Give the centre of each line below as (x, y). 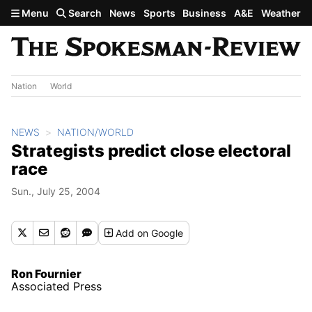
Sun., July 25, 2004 (56, 191)
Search (84, 13)
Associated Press (56, 286)
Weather (281, 13)
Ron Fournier (46, 273)
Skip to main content (61, 12)
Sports (159, 13)
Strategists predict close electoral (151, 150)
